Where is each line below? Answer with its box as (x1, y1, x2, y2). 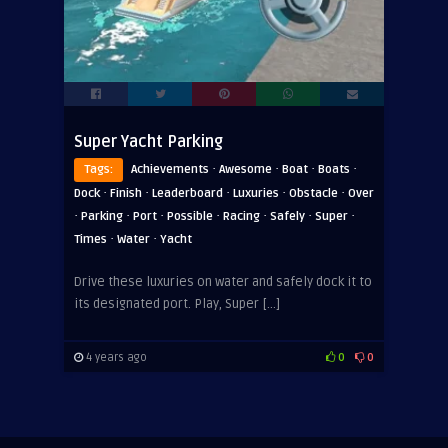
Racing (223, 209, 260, 224)
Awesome (219, 162, 272, 177)
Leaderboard (152, 186, 223, 201)
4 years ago (83, 351, 147, 364)
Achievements (131, 162, 209, 177)
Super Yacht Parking (74, 132, 223, 152)
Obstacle (289, 186, 338, 201)
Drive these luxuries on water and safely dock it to (74, 274, 372, 290)
